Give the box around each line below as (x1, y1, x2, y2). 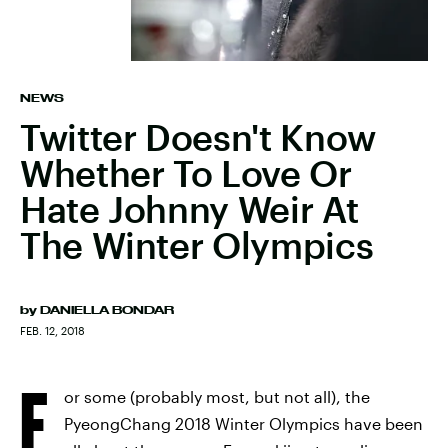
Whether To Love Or (20, 152, 352, 194)
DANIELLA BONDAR (40, 304, 174, 316)
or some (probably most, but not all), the (64, 387, 370, 406)
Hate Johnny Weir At (20, 188, 359, 230)
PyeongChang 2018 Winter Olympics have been (64, 414, 423, 433)
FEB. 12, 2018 (20, 324, 85, 337)
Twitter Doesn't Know (20, 116, 376, 158)
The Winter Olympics (20, 224, 374, 266)
